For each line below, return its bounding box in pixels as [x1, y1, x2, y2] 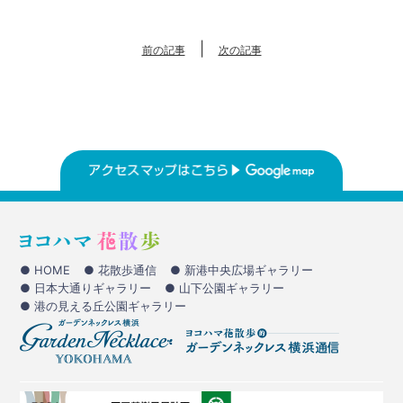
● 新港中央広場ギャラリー [170, 263, 314, 277]
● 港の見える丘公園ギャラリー [20, 299, 187, 313]
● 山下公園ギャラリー [165, 281, 285, 295]
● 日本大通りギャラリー [20, 281, 152, 295]
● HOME [20, 263, 71, 277]
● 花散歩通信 [84, 263, 157, 277]
